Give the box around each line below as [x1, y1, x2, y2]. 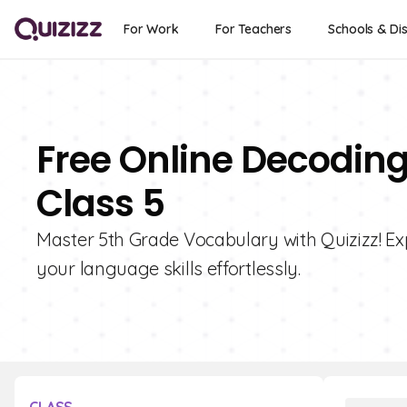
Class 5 [36, 178, 164, 229]
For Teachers [214, 21, 293, 37]
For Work [124, 21, 179, 37]
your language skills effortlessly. [36, 257, 301, 280]
